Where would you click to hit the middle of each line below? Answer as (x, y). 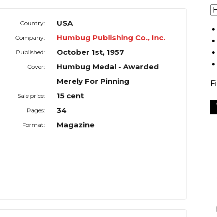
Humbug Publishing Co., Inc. (111, 38)
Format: (34, 125)
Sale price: (31, 96)
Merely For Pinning (93, 81)
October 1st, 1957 (91, 52)
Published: (31, 52)
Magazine (76, 125)
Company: (30, 38)
